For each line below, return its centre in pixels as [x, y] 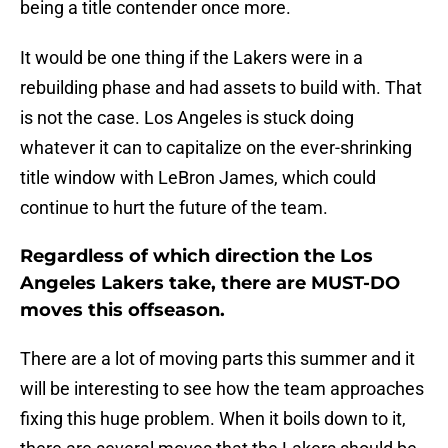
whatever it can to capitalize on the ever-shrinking [216, 148]
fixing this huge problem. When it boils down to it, [213, 419]
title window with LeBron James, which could [198, 178]
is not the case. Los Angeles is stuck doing [187, 118]
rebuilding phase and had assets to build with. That [221, 88]
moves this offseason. [122, 310]
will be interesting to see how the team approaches [222, 389]
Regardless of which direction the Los [196, 256]
